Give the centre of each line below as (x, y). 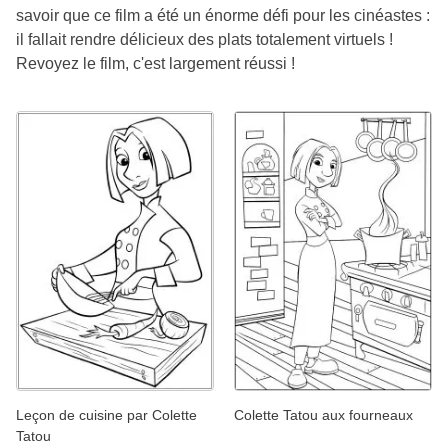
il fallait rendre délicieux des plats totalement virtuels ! (204, 40)
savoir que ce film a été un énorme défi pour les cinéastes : (223, 16)
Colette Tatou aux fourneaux (323, 414)
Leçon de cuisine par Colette (106, 414)
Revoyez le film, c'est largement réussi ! (155, 64)
